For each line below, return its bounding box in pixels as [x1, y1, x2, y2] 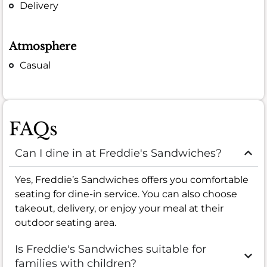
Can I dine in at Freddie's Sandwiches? [15, 146, 222, 160]
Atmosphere [9, 39, 76, 53]
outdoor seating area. [15, 216, 116, 228]
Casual [20, 59, 51, 71]
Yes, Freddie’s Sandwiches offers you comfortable [15, 173, 249, 185]
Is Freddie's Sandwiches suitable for [15, 242, 206, 256]
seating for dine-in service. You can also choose [15, 188, 237, 200]
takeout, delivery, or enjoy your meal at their [15, 202, 223, 214]
